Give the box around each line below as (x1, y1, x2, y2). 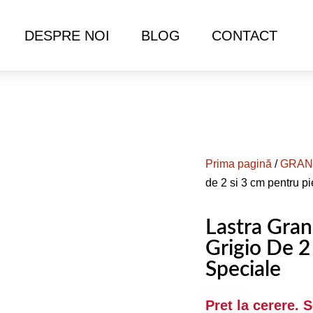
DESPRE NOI (24, 27, 110, 43)
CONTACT (212, 27, 278, 43)
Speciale (205, 259, 281, 280)
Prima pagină (205, 158, 272, 170)
